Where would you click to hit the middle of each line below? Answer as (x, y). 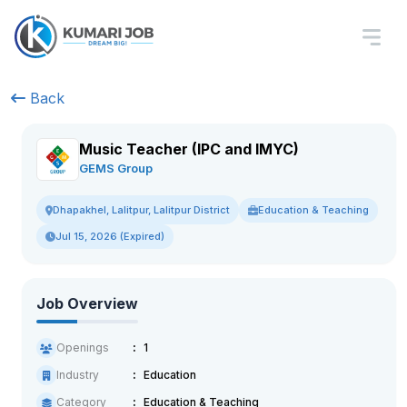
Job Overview (87, 303)
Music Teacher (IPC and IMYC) (189, 149)
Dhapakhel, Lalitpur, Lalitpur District (141, 210)
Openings (83, 347)
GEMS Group (116, 168)
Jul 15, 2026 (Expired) (110, 236)
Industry (78, 375)
